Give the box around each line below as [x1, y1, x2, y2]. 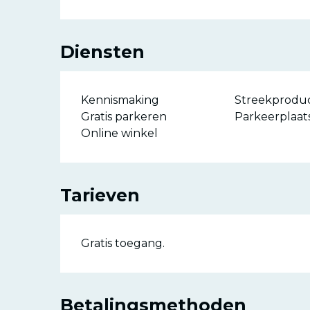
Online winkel [81, 126, 158, 140]
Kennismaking [81, 93, 160, 107]
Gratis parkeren [81, 109, 167, 123]
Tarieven [60, 184, 140, 206]
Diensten [60, 41, 145, 62]
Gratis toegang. [81, 236, 165, 250]
